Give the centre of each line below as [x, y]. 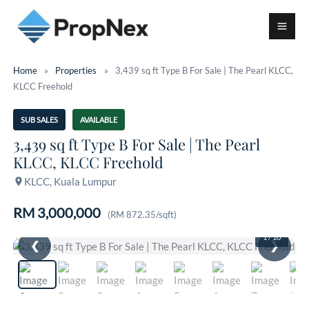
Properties [76, 70]
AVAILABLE [98, 120]
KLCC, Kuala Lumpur [70, 181]
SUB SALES [39, 120]
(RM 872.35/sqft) [142, 214]
